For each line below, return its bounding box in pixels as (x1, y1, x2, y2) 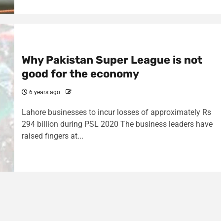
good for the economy (21, 67, 139, 80)
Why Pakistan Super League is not (21, 53, 202, 67)
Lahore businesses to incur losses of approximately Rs (21, 108, 211, 117)
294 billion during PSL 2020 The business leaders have (21, 119, 213, 129)
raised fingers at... (21, 131, 83, 141)
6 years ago (27, 89, 60, 96)
